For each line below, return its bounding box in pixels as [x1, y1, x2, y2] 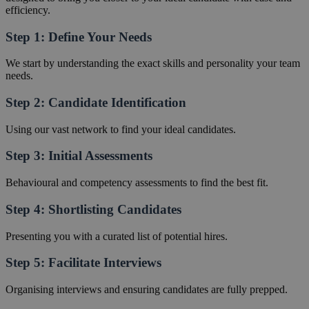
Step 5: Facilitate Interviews [6, 255, 161, 270]
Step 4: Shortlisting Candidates [6, 201, 181, 217]
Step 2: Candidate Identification [6, 95, 186, 110]
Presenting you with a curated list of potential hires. [6, 230, 228, 242]
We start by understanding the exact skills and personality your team [6, 57, 300, 70]
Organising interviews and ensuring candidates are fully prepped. [6, 283, 288, 296]
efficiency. [6, 3, 50, 16]
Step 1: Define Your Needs [6, 29, 152, 44]
